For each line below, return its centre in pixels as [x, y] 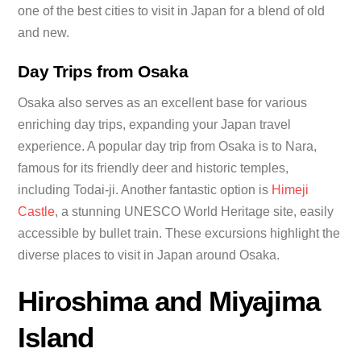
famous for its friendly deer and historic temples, [154, 168]
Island [56, 337]
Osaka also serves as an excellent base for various [163, 102]
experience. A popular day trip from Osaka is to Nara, [168, 146]
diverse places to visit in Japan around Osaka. [149, 255]
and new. [44, 32]
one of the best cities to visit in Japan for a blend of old [172, 10]
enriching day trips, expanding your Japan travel [155, 124]
